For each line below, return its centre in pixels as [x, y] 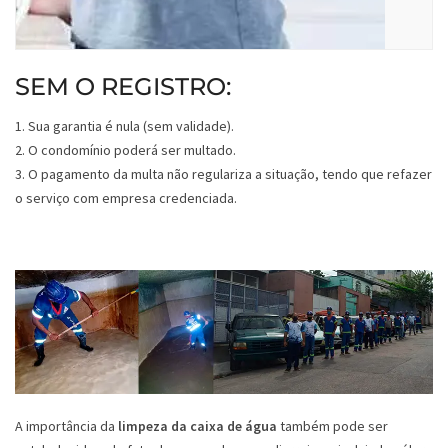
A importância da [66, 425]
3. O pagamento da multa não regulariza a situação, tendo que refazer [223, 174]
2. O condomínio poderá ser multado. [125, 150]
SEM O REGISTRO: [123, 87]
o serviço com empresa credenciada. [126, 198]
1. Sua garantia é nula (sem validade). [124, 126]
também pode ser [332, 425]
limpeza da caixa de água [197, 425]
